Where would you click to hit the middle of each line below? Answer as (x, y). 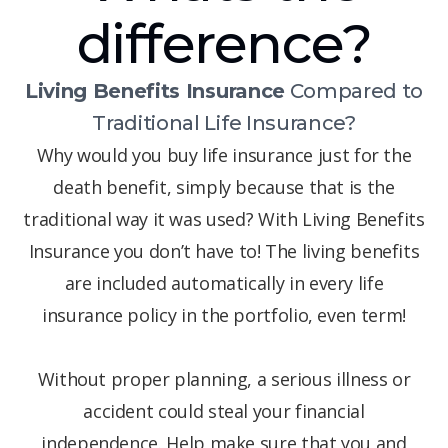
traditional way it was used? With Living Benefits (224, 219)
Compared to (354, 91)
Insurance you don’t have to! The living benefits (224, 251)
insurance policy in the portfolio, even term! (224, 315)
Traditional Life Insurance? (224, 123)
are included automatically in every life (224, 283)
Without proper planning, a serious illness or (224, 379)
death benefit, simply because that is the (224, 187)
